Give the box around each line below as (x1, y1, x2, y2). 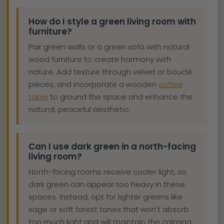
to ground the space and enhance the (48, 91, 192, 102)
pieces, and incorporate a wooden (28, 78, 158, 89)
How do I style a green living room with (28, 15, 196, 27)
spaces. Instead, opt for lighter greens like (28, 191, 182, 202)
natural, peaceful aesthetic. (28, 103, 130, 114)
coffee (158, 78, 183, 89)
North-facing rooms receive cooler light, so (28, 166, 186, 177)
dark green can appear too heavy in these (28, 178, 185, 189)
